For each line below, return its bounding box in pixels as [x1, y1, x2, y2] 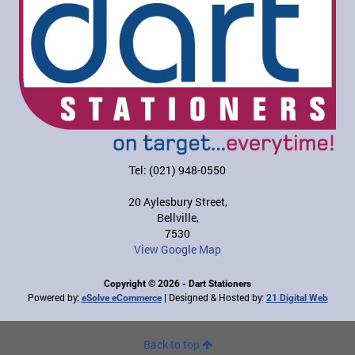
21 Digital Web [265, 292, 328, 304]
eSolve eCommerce [81, 292, 162, 304]
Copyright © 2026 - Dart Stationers [104, 278, 251, 290]
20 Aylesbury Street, [128, 194, 227, 210]
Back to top [143, 337, 202, 353]
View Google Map [134, 242, 221, 258]
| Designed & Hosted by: [161, 291, 266, 304]
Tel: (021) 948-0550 [129, 162, 226, 178]
